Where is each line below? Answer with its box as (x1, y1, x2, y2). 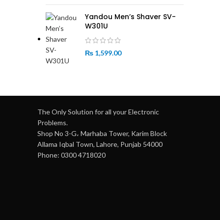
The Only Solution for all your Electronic (37, 108, 159, 116)
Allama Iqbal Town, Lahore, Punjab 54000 (37, 140, 163, 148)
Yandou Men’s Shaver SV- (85, 12, 176, 22)
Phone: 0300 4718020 (37, 151, 106, 159)
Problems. (37, 118, 68, 127)
